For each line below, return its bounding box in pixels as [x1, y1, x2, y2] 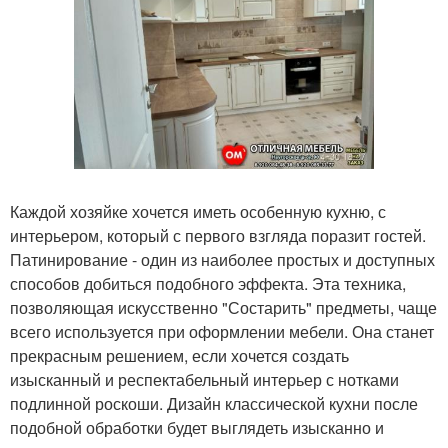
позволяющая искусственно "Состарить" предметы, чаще [10, 296, 437, 319]
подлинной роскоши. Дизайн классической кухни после [10, 392, 418, 415]
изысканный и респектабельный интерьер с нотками [10, 368, 399, 391]
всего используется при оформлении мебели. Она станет [10, 320, 434, 343]
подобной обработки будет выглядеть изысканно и [10, 416, 384, 439]
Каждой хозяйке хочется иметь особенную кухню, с [10, 200, 386, 223]
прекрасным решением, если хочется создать [10, 344, 349, 367]
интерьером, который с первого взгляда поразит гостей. [10, 224, 426, 247]
